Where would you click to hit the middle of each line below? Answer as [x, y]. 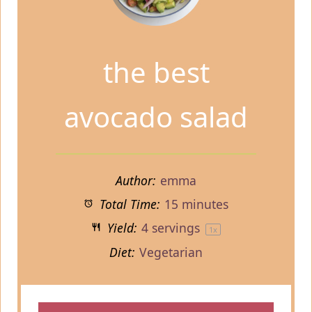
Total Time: [127, 204]
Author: [135, 181]
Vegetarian [171, 252]
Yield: [120, 228]
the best [156, 72]
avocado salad [156, 117]
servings [175, 228]
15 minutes [196, 204]
